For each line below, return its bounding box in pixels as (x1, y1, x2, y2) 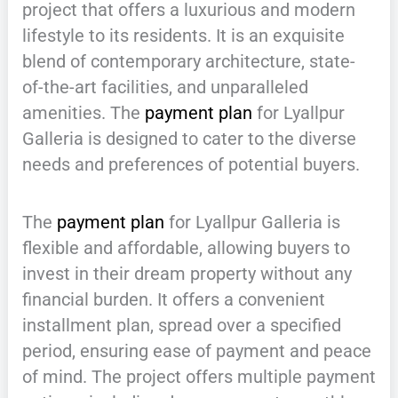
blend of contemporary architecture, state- (21, 50, 355, 72)
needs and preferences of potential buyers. (21, 153, 360, 175)
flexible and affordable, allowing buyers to (21, 236, 350, 259)
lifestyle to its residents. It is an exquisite (21, 24, 345, 46)
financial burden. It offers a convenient (21, 288, 325, 310)
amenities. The (21, 101, 145, 123)
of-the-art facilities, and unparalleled (21, 76, 308, 98)
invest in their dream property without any (21, 262, 352, 284)
